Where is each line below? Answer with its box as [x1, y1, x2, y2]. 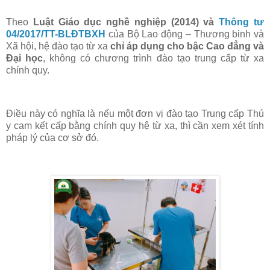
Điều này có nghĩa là [6, 108, 99, 119]
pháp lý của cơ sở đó [6, 132, 96, 143]
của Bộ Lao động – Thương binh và [108, 29, 264, 40]
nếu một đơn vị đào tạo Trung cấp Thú [98, 108, 265, 119]
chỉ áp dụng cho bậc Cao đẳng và [110, 41, 264, 52]
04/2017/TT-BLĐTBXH [6, 29, 105, 40]
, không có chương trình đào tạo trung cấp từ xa [43, 53, 265, 64]
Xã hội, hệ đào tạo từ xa [6, 41, 110, 52]
